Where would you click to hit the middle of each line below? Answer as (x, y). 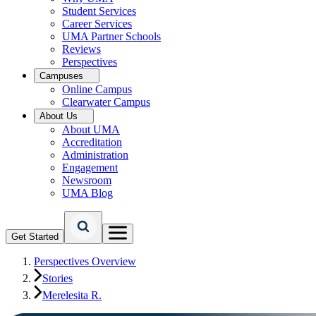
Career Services (97, 24)
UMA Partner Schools (111, 36)
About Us (59, 116)
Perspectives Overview (85, 261)
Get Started (35, 237)
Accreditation (92, 142)
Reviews (81, 49)
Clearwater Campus (106, 102)
